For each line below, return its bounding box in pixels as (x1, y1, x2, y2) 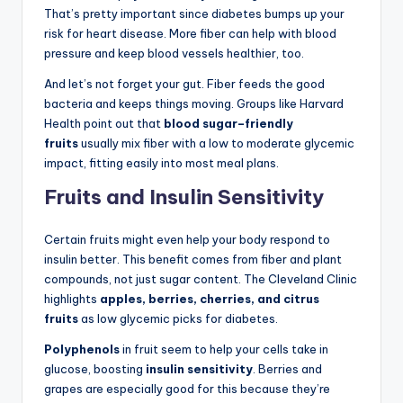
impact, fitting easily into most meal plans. (44, 155, 279, 170)
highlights (44, 291, 100, 306)
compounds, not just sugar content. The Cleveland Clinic (44, 271, 357, 286)
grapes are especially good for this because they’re (44, 381, 330, 396)
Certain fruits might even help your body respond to (44, 231, 330, 246)
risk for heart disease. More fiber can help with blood (44, 25, 336, 40)
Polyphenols (44, 341, 120, 356)
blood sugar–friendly (164, 115, 293, 130)
